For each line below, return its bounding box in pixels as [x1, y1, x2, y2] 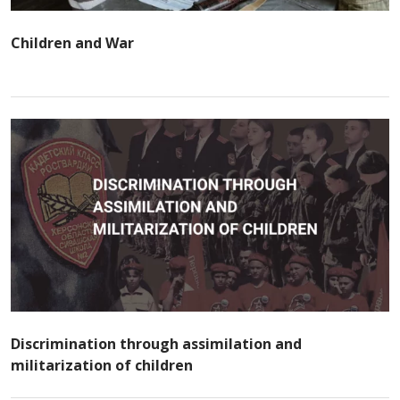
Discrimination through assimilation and [11, 334, 302, 354]
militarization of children [11, 355, 193, 375]
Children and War [11, 33, 134, 53]
